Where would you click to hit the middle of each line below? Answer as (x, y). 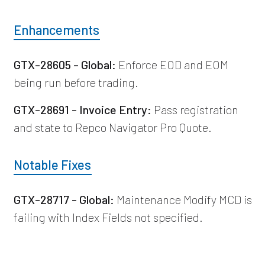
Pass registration (195, 109)
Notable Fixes (52, 164)
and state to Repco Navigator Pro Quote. (112, 127)
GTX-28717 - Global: (64, 199)
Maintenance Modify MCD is (183, 199)
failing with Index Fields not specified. (108, 217)
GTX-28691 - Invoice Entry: (82, 109)
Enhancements (56, 29)
